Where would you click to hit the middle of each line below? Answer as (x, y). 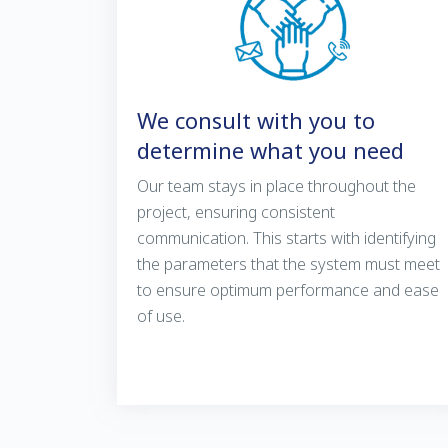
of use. (161, 316)
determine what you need (270, 150)
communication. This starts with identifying (286, 238)
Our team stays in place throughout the (276, 186)
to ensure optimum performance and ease (288, 290)
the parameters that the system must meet (288, 264)
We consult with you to (256, 120)
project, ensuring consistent (236, 212)
